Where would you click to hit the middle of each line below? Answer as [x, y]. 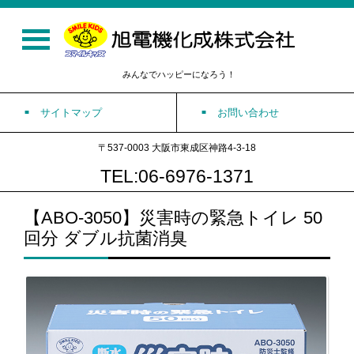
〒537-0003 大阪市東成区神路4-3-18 [177, 147]
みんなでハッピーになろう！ [179, 74]
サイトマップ [71, 112]
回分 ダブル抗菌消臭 [105, 238]
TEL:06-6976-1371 [177, 176]
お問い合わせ [248, 112]
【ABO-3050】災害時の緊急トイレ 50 [173, 217]
